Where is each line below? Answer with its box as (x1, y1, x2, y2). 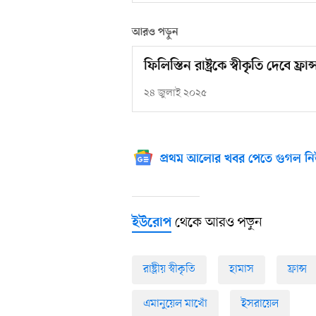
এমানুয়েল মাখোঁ (143, 296, 207, 312)
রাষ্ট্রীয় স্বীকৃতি (143, 262, 195, 278)
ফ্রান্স (288, 262, 307, 278)
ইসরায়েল (241, 296, 279, 312)
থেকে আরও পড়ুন (171, 214, 262, 233)
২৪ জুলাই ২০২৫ (144, 87, 207, 101)
